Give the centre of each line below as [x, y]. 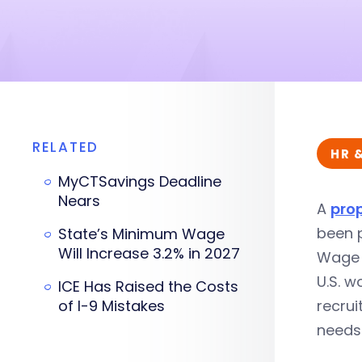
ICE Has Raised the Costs [148, 286]
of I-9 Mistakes [112, 306]
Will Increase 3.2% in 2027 [149, 253]
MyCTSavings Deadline [140, 181]
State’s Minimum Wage [141, 234]
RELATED [65, 147]
